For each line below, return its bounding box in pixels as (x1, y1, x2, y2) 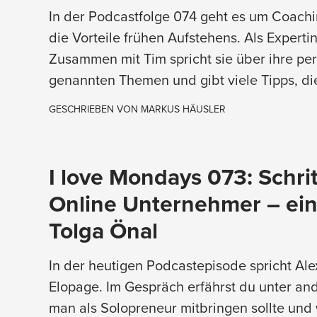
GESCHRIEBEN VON (48, 101, 141, 116)
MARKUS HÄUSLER (140, 101, 226, 116)
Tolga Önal (48, 213, 158, 247)
